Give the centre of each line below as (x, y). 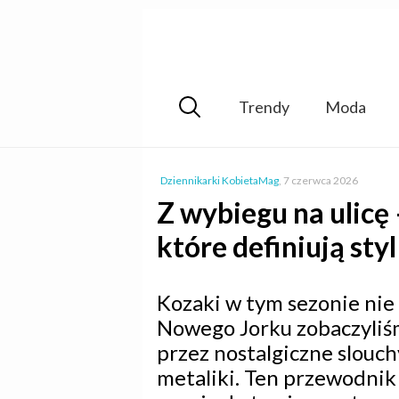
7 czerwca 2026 (321, 180)
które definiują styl (277, 246)
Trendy (264, 106)
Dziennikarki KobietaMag (220, 180)
